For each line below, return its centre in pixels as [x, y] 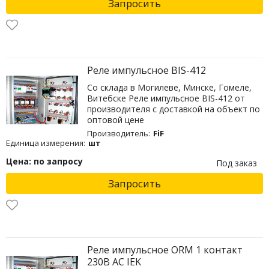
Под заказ [236, 163]
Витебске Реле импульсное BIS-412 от [166, 98]
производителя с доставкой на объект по [173, 109]
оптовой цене [115, 119]
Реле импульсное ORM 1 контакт [165, 250]
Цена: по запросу [44, 161]
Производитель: [118, 133]
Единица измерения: [45, 143]
